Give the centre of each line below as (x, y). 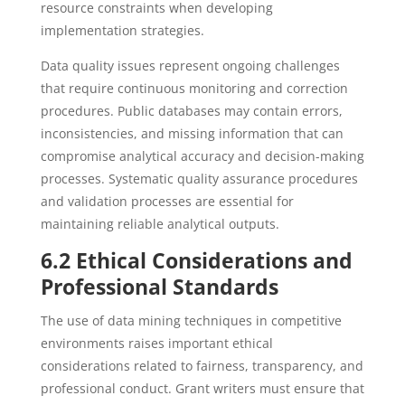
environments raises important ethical (156, 343)
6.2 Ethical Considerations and (196, 260)
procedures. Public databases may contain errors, (191, 111)
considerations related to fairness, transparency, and (202, 366)
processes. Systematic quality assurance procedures (199, 179)
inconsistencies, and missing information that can (192, 133)
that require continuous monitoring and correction (194, 88)
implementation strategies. (122, 30)
